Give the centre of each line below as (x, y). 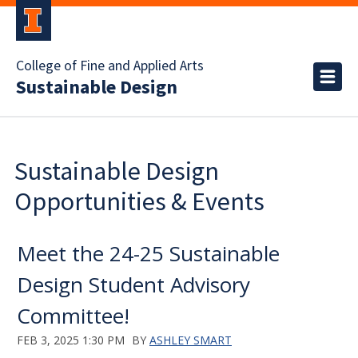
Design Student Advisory (133, 284)
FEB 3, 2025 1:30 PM (71, 340)
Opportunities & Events (139, 201)
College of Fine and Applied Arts (110, 66)
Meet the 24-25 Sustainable (148, 253)
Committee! (73, 316)
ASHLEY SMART (191, 340)
